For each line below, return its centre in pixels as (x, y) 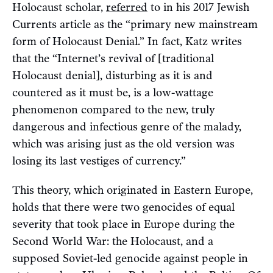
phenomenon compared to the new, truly (114, 110)
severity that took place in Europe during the (123, 225)
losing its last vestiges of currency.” (99, 161)
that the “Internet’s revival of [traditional (113, 59)
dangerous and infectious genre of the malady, (127, 127)
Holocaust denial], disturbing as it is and (112, 76)
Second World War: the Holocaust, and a (113, 242)
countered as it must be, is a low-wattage (113, 93)
